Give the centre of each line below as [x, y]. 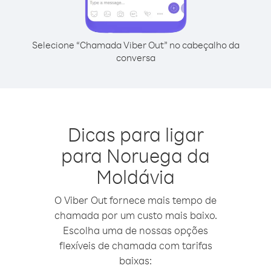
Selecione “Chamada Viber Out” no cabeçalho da [135, 45]
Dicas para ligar [135, 134]
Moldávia [135, 176]
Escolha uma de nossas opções [135, 230]
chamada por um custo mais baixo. [135, 215]
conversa [135, 57]
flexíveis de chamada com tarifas [135, 245]
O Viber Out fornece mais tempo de [135, 200]
